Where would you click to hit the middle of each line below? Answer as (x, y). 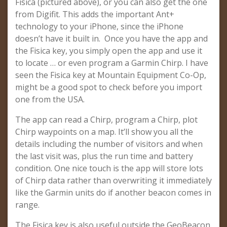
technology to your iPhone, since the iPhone (99, 26)
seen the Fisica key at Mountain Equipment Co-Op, (111, 75)
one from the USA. (50, 99)
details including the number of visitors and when (109, 144)
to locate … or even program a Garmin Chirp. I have (112, 63)
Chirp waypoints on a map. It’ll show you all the (104, 132)
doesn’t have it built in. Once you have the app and (111, 39)
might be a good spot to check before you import (109, 87)
